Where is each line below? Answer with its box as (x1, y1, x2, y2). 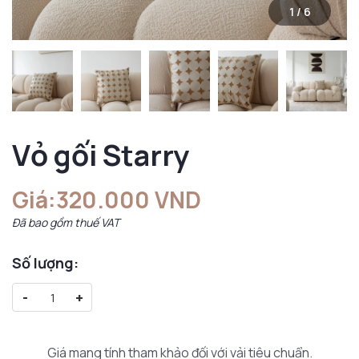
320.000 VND (56, 184, 201, 215)
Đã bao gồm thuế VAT (12, 214, 119, 230)
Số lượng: (12, 252, 79, 272)
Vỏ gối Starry (12, 135, 189, 175)
